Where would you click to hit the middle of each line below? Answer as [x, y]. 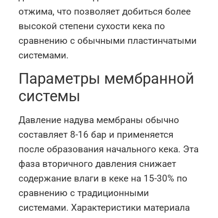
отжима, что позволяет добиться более [105, 12]
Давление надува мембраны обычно [99, 120]
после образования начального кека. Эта [109, 149]
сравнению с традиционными [84, 193]
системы [50, 96]
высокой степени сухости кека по [92, 26]
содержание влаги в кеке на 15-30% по [103, 178]
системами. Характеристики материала [104, 207]
